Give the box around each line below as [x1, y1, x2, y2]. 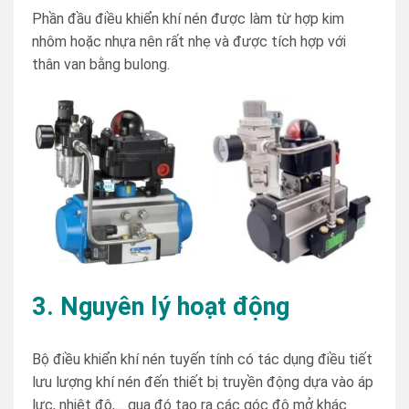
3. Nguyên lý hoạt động [32, 292, 296, 322]
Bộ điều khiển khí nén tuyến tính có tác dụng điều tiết [32, 350, 372, 368]
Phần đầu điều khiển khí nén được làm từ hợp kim [32, 10, 344, 28]
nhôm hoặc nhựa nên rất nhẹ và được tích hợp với [32, 33, 346, 51]
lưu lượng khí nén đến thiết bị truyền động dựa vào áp [32, 372, 373, 391]
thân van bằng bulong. [32, 56, 170, 74]
